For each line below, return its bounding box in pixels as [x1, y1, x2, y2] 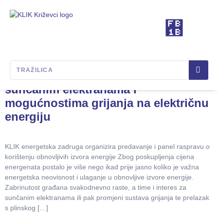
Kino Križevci [38, 45, 131, 61]
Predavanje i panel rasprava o [5, 69, 169, 82]
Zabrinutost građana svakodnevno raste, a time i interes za [5, 183, 186, 191]
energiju [5, 110, 51, 123]
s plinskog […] [5, 204, 48, 212]
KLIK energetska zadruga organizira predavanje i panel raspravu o [5, 143, 210, 150]
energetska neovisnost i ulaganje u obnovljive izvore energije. [5, 173, 194, 181]
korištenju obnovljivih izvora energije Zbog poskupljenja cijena [5, 153, 194, 161]
